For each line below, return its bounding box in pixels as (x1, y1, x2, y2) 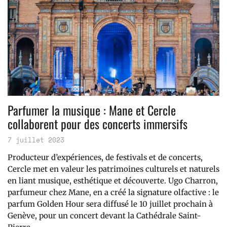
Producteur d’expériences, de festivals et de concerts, (8, 153, 203, 163)
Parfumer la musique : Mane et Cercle (8, 101, 176, 120)
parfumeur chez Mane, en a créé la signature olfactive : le (8, 187, 219, 198)
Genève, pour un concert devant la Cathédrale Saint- (8, 211, 201, 221)
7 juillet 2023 (8, 135, 64, 145)
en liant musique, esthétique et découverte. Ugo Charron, (8, 176, 218, 186)
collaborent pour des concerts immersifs (8, 115, 187, 133)
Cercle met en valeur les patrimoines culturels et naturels (8, 164, 219, 174)
